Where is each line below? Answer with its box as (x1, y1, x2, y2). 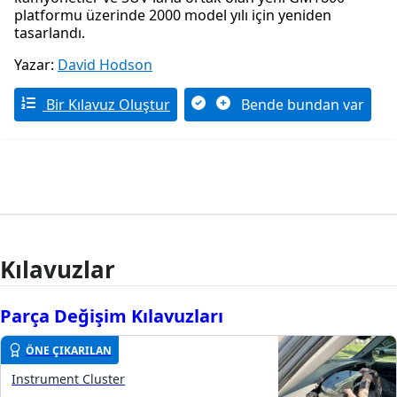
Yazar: (14, 55, 58, 75)
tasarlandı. (14, 23, 85, 43)
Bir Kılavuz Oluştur (43, 95, 170, 115)
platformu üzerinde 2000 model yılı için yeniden (14, 5, 331, 26)
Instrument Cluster (12, 370, 125, 388)
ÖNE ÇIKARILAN (26, 342, 112, 358)
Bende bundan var (237, 95, 364, 115)
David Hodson (58, 55, 152, 75)
